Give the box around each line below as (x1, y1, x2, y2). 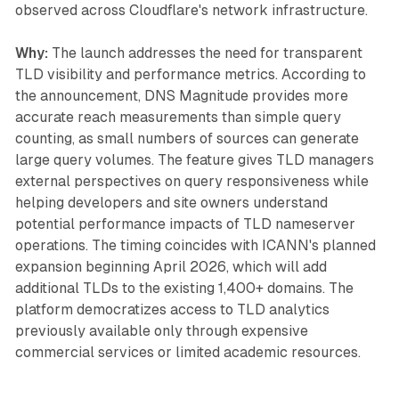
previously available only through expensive (14, 322, 308, 339)
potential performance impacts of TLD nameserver (14, 215, 355, 232)
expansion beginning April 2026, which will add (14, 257, 327, 275)
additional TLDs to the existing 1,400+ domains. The (14, 279, 354, 297)
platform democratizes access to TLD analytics (14, 300, 330, 318)
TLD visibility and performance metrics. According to (14, 65, 366, 83)
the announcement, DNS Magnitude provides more (14, 86, 348, 104)
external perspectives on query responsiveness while (14, 172, 369, 190)
